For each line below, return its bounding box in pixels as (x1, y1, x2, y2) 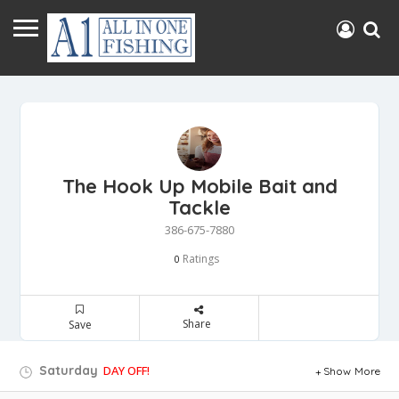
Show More (322, 364, 381, 379)
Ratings (180, 251, 219, 267)
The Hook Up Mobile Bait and (61, 174, 338, 199)
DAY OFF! (103, 362, 150, 379)
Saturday (36, 362, 98, 379)
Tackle (168, 195, 231, 221)
